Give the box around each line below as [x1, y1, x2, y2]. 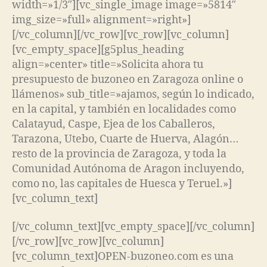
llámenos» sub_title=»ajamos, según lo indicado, [12, 87, 254, 101]
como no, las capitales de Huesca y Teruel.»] [12, 176, 232, 191]
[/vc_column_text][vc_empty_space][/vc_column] [12, 220, 254, 234]
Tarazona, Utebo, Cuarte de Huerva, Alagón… [12, 132, 238, 146]
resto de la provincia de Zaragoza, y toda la [12, 147, 226, 161]
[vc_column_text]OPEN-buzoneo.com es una [12, 250, 234, 264]
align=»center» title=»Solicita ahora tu [12, 57, 203, 72]
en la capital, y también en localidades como [12, 102, 236, 116]
